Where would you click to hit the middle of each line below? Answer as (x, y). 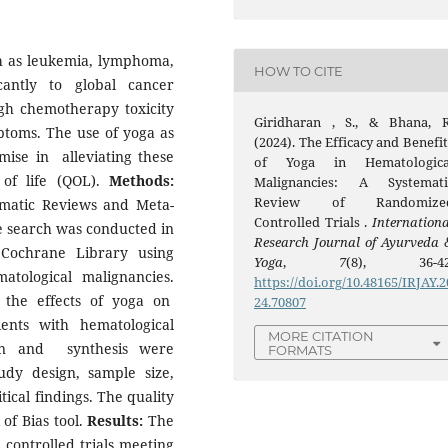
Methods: (141, 180)
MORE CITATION (321, 336)
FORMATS (300, 350)
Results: (118, 420)
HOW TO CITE (299, 70)
